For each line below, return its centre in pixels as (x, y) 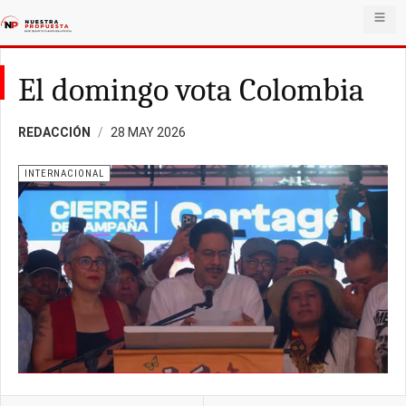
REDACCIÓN (54, 132)
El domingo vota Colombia (191, 90)
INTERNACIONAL (64, 174)
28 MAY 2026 (148, 132)
